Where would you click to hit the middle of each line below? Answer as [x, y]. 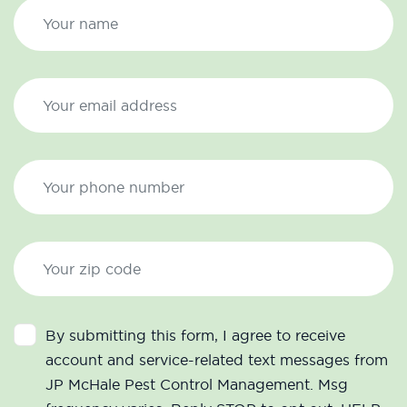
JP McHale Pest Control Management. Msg [197, 385]
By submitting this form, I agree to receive [195, 336]
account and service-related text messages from [217, 360]
